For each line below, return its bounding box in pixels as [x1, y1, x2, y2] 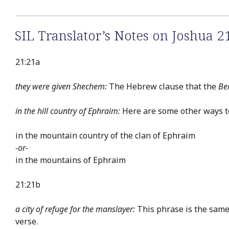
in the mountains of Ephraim [15, 154, 126, 166]
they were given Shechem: [15, 81, 107, 93]
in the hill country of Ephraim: [15, 105, 120, 117]
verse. [15, 216, 38, 227]
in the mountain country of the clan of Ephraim [15, 130, 195, 142]
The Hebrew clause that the [107, 81, 218, 93]
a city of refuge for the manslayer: [15, 203, 135, 215]
